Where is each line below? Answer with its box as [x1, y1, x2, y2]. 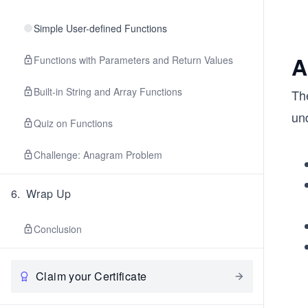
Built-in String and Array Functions [34, 85, 182, 98]
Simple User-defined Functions [34, 21, 167, 35]
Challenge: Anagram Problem [34, 148, 162, 162]
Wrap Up [25, 186, 71, 201]
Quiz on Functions [34, 116, 113, 130]
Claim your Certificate [36, 268, 147, 284]
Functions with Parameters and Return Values [34, 53, 233, 67]
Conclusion [34, 222, 82, 236]
